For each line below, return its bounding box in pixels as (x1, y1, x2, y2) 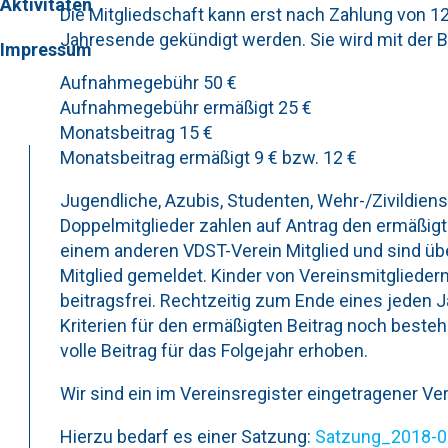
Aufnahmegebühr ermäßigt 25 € (60, 97, 312, 118)
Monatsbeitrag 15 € (60, 122, 213, 143)
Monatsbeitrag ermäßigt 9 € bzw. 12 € (60, 147, 357, 168)
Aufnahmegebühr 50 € (60, 72, 237, 93)
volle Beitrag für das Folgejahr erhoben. (60, 340, 368, 361)
